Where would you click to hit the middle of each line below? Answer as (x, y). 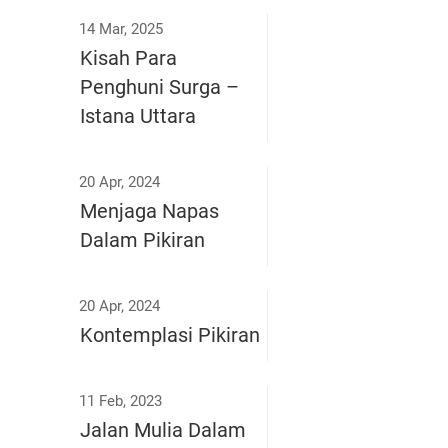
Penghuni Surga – (159, 86)
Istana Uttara (138, 115)
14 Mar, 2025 (121, 28)
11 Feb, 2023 (120, 400)
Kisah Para (128, 57)
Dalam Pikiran (142, 239)
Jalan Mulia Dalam (163, 429)
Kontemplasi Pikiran (170, 334)
